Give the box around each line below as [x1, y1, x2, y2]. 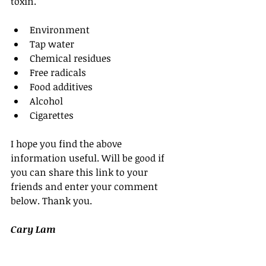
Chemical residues [30, 52, 116, 65]
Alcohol [30, 94, 68, 108]
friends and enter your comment [11, 180, 160, 194]
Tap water [30, 37, 79, 51]
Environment [30, 23, 94, 37]
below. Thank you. [11, 194, 92, 208]
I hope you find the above [11, 137, 124, 151]
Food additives [30, 80, 97, 94]
